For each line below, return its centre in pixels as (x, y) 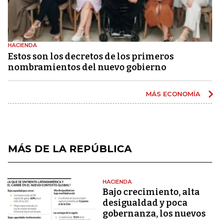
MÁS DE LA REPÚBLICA (70, 149)
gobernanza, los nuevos (154, 213)
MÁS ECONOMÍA (174, 94)
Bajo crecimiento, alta (151, 192)
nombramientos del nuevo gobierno (87, 67)
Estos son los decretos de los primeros (91, 56)
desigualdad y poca (145, 203)
